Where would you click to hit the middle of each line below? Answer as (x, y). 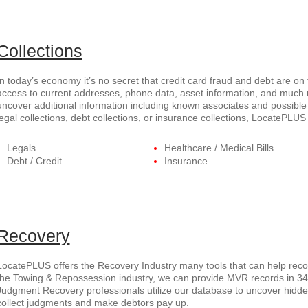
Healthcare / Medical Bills (219, 148)
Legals (21, 148)
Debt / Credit (34, 161)
